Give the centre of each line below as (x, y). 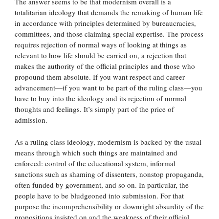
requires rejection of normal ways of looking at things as (101, 44)
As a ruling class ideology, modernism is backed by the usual (108, 142)
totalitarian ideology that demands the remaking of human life (109, 12)
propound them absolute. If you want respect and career (100, 77)
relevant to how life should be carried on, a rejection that (100, 55)
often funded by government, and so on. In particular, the (102, 185)
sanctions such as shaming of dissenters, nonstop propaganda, (109, 174)
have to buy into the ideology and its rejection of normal (100, 98)
